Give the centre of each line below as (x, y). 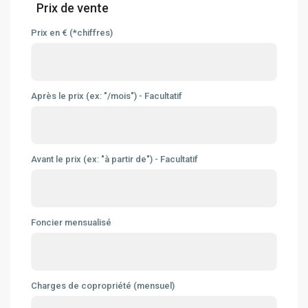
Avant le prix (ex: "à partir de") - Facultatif (115, 159)
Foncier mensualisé (71, 223)
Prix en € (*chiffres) (72, 33)
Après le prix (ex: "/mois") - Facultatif (107, 96)
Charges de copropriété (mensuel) (103, 286)
